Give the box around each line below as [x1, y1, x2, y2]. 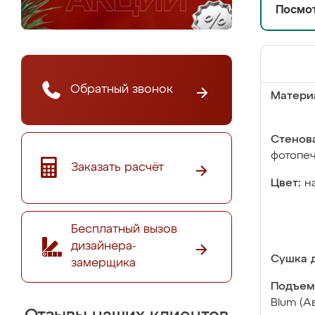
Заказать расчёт [71, 161, 164, 174]
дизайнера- [71, 240, 136, 252]
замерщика [71, 257, 136, 269]
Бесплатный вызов [71, 223, 177, 236]
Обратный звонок [70, 83, 173, 96]
